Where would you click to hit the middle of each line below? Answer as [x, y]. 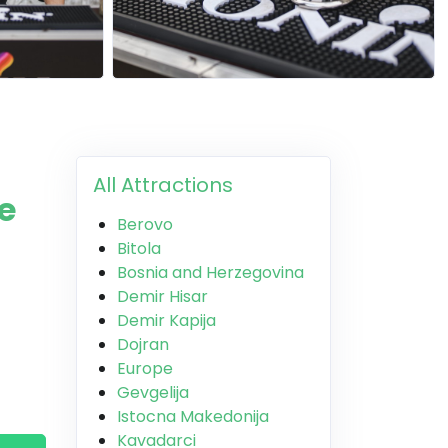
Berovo [145, 224]
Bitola [139, 248]
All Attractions [163, 185]
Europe [145, 368]
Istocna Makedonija [193, 416]
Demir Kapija [166, 320]
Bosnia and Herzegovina [210, 272]
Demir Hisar [162, 296]
